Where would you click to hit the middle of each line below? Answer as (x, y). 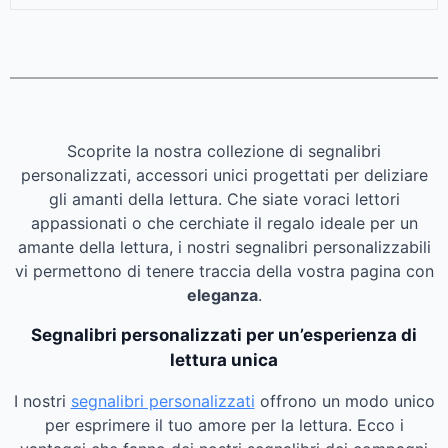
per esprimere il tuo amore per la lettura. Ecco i (224, 424)
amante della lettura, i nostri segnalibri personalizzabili (224, 246)
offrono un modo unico (344, 400)
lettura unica (224, 359)
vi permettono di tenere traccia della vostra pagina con (224, 270)
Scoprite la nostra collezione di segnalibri (224, 150)
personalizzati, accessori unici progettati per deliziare (224, 174)
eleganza (222, 294)
